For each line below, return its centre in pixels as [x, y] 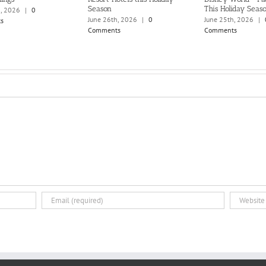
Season [99, 8]
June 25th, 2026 [229, 20]
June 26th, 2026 [112, 20]
